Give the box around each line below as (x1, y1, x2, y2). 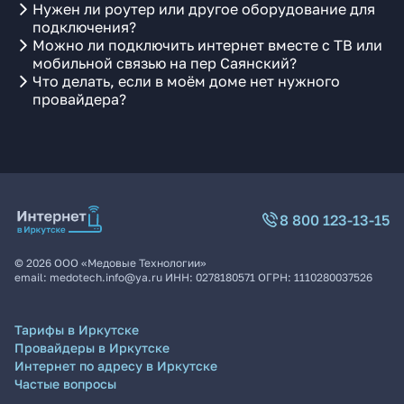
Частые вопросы (14, 376, 116, 391)
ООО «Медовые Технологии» (54, 256, 207, 270)
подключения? (32, 18, 136, 36)
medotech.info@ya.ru (50, 271, 162, 284)
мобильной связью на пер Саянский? (32, 54, 297, 72)
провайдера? (32, 90, 126, 108)
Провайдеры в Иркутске (14, 340, 170, 355)
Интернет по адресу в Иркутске (14, 358, 217, 373)
